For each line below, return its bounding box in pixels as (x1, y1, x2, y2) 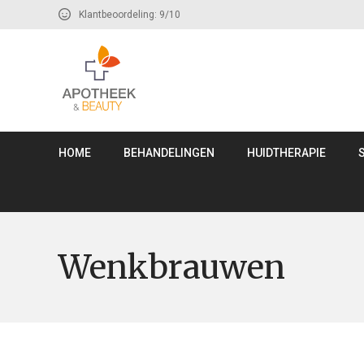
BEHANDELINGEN (123, 146, 214, 159)
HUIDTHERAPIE (247, 146, 326, 159)
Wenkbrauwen (58, 247, 285, 288)
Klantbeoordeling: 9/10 (79, 9, 180, 20)
